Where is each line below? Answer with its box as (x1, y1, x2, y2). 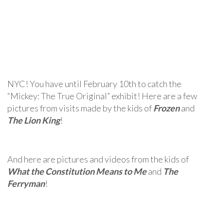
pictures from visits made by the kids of (7, 103, 153, 113)
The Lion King (7, 115, 60, 126)
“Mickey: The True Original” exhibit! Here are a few (7, 91, 197, 101)
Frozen (153, 103, 180, 113)
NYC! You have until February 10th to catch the (7, 78, 182, 89)
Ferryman (7, 178, 45, 189)
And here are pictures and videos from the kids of (7, 154, 189, 164)
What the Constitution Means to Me (7, 166, 146, 177)
